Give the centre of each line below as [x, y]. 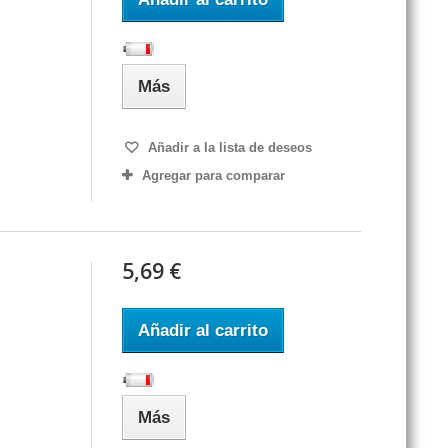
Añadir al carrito [202, 331]
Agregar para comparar [213, 176]
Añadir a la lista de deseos [227, 148]
